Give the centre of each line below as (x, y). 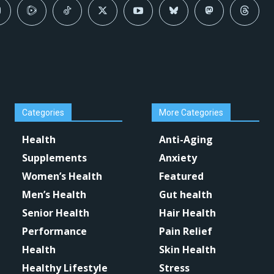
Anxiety (178, 157)
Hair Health (187, 213)
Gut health (186, 194)
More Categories (191, 112)
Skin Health (187, 249)
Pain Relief (186, 231)
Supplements (54, 157)
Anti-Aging (186, 139)
